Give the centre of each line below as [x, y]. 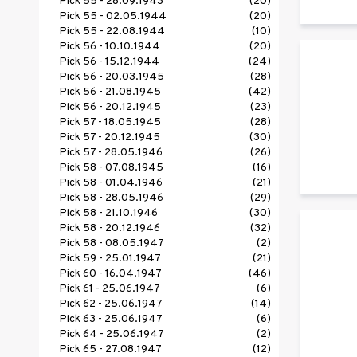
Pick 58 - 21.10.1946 [108, 214]
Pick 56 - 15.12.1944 [109, 62]
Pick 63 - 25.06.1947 [111, 320]
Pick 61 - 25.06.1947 [110, 289]
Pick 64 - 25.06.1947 [112, 335]
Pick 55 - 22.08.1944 [112, 32]
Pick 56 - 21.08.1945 [110, 92]
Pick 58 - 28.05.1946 [111, 198]
